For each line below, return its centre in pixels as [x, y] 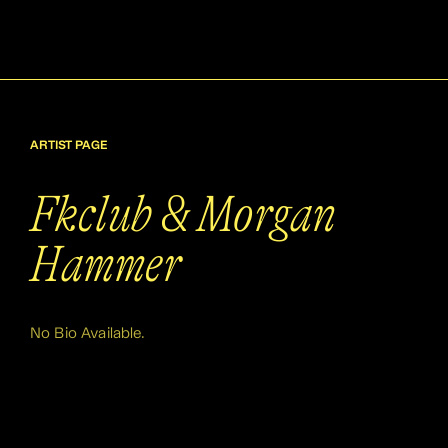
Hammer [105, 264]
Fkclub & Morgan [183, 214]
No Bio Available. [88, 333]
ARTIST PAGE [68, 146]
